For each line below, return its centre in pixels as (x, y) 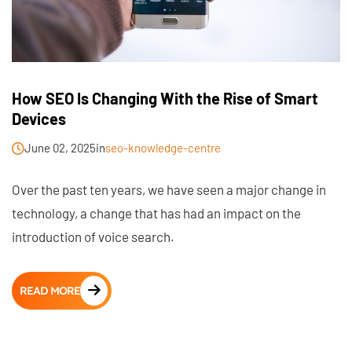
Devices (39, 119)
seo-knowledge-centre (163, 148)
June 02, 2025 (60, 148)
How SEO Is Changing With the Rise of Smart (165, 99)
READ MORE (50, 291)
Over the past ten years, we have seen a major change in (169, 190)
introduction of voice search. (93, 237)
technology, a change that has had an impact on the (156, 213)
